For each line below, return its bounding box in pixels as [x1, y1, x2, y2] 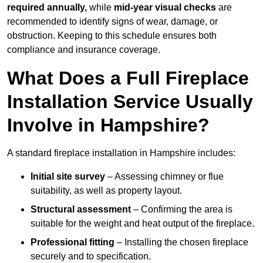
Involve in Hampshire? [7, 114, 210, 136]
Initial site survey [31, 171, 105, 182]
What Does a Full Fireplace [7, 68, 249, 89]
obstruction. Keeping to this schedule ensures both [7, 31, 217, 41]
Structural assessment [31, 204, 131, 215]
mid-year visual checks [114, 2, 216, 13]
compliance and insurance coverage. [7, 45, 160, 55]
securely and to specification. [31, 251, 151, 262]
